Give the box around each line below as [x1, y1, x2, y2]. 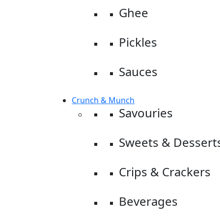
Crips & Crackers [119, 164, 211, 180]
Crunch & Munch [72, 95, 135, 106]
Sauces [119, 63, 158, 80]
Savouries [119, 105, 173, 121]
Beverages [119, 193, 178, 209]
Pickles [119, 34, 157, 50]
